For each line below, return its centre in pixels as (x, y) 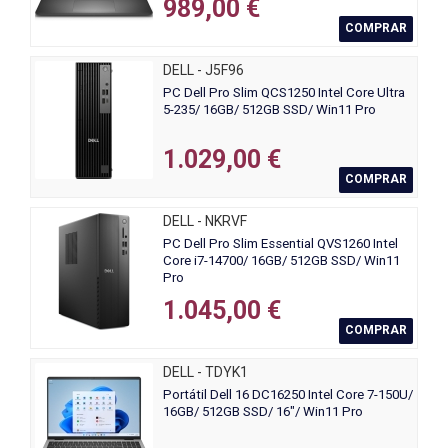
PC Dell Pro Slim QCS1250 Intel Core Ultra (284, 93)
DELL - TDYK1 (205, 372)
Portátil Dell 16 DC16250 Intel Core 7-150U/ (288, 395)
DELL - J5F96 (203, 70)
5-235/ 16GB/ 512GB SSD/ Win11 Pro (269, 110)
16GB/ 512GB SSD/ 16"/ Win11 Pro (263, 412)
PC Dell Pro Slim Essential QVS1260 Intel (280, 244)
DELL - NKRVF (205, 221)
